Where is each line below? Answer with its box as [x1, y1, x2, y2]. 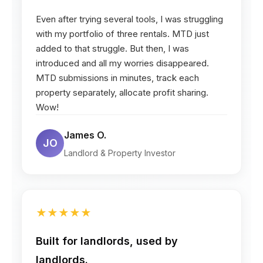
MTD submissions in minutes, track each [36, 72, 199, 83]
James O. [64, 129, 106, 141]
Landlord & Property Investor [64, 147, 176, 158]
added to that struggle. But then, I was [36, 42, 189, 54]
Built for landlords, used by [36, 234, 178, 247]
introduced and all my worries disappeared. [36, 57, 209, 69]
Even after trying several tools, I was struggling [36, 13, 223, 25]
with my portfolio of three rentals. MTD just [36, 28, 209, 39]
